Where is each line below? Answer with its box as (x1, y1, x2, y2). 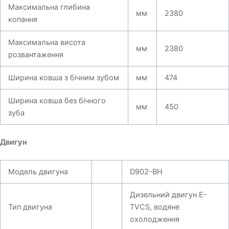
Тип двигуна (8, 202, 52, 212)
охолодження (129, 215, 179, 224)
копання (8, 14, 37, 24)
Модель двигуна (8, 167, 68, 177)
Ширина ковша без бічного (8, 96, 106, 105)
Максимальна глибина (8, 2, 90, 12)
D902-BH (129, 167, 163, 177)
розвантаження (8, 50, 63, 59)
